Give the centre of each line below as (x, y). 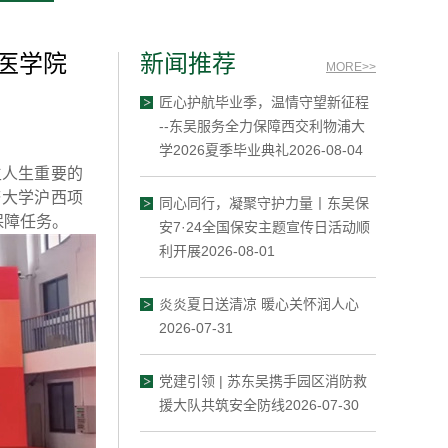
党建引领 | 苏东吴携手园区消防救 (263, 381)
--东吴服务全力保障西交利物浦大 (262, 126)
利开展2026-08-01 (217, 251)
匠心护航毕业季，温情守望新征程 (264, 102)
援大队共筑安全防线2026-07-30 (259, 405)
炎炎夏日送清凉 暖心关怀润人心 (259, 304)
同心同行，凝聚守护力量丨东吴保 (264, 203)
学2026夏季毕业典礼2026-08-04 (261, 150)
